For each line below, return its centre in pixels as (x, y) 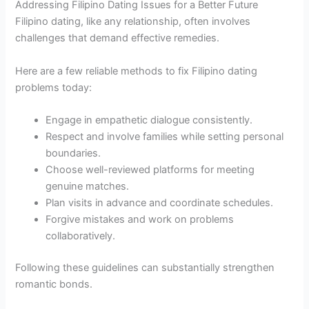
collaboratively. (81, 236)
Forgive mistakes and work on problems (140, 220)
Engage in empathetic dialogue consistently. (149, 120)
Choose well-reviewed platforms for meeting (150, 170)
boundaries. (73, 153)
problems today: (54, 87)
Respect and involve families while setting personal (165, 137)
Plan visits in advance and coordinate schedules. (160, 203)
